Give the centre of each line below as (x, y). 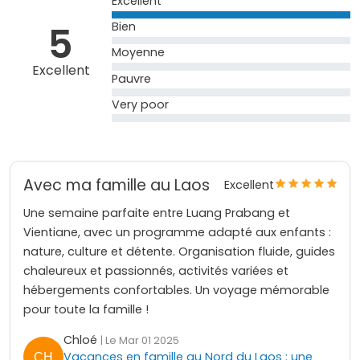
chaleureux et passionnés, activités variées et (156, 270)
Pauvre (132, 78)
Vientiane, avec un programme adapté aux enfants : (177, 232)
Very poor (141, 104)
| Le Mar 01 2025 (140, 340)
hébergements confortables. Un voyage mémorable (176, 290)
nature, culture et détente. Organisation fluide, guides (179, 251)
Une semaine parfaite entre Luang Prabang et (157, 213)
